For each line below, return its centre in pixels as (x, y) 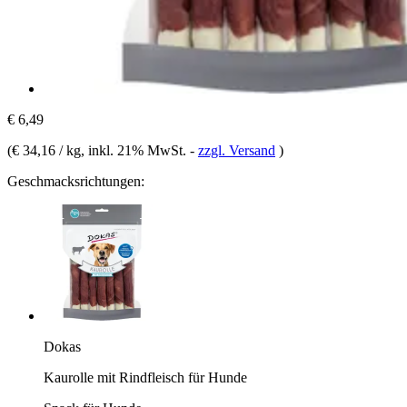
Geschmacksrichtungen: (76, 181)
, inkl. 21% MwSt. (135, 150)
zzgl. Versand (237, 150)
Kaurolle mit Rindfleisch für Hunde (145, 377)
